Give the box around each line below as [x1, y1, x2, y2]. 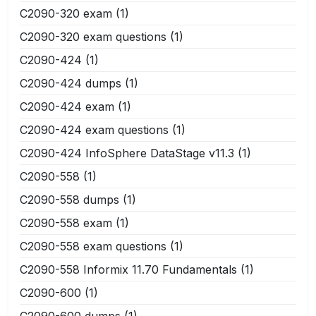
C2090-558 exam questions [20, 238, 166, 253]
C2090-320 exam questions [20, 29, 166, 44]
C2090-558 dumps [20, 192, 119, 207]
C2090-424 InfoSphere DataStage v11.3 [20, 145, 234, 160]
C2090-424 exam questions [20, 122, 169, 137]
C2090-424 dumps [20, 75, 121, 90]
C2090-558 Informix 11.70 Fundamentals [20, 262, 237, 276]
